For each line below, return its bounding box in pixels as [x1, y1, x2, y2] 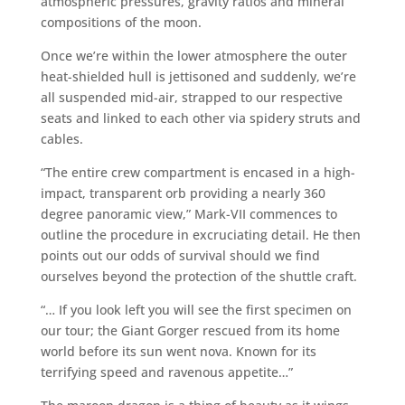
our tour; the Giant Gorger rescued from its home [40, 321, 340, 339]
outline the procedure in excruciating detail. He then [40, 225, 361, 243]
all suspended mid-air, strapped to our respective [40, 88, 343, 106]
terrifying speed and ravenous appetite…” [40, 363, 293, 381]
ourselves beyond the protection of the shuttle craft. [40, 267, 357, 285]
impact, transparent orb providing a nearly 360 [40, 184, 325, 202]
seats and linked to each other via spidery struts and [40, 108, 361, 127]
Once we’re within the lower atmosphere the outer [40, 46, 347, 64]
